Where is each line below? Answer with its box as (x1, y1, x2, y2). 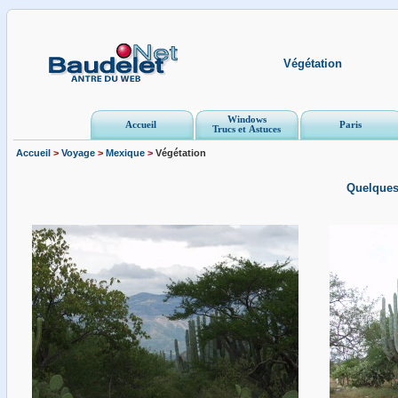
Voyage (61, 147, 95, 158)
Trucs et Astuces (212, 124, 282, 134)
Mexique (106, 147, 145, 158)
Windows (227, 115, 267, 124)
